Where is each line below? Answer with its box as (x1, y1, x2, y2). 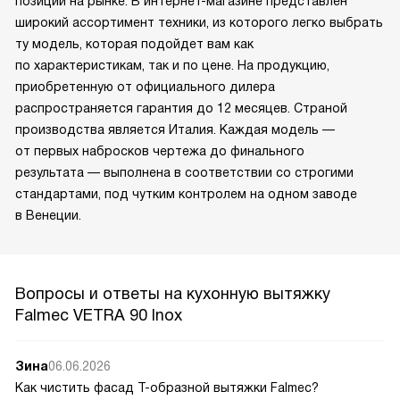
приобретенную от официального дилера (15, 79, 275, 94)
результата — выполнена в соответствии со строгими (15, 164, 354, 179)
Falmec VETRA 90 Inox (15, 305, 182, 324)
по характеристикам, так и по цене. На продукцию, (15, 57, 329, 72)
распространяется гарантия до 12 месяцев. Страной (15, 100, 347, 115)
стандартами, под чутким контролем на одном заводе (15, 186, 357, 201)
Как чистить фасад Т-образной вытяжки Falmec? (15, 379, 319, 395)
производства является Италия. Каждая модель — (15, 121, 335, 137)
